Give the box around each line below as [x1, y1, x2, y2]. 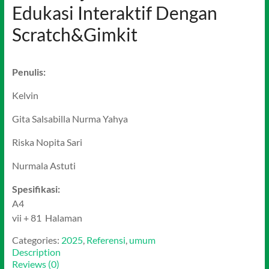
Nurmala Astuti [11, 160, 76, 171]
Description [11, 246, 61, 258]
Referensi [86, 234, 125, 246]
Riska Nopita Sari [11, 136, 82, 148]
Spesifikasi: [11, 183, 60, 195]
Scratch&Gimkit [11, 23, 138, 45]
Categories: [11, 234, 61, 246]
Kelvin [11, 89, 38, 101]
